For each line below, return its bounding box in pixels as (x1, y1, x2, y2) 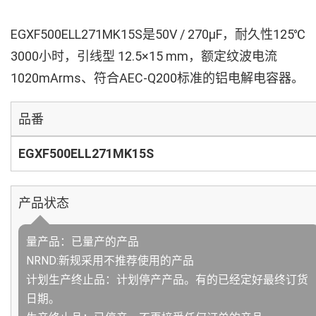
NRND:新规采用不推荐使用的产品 (26, 254, 194, 267)
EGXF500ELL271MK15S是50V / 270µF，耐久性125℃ (11, 27, 305, 42)
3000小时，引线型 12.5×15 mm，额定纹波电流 (11, 49, 277, 63)
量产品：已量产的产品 (26, 235, 139, 248)
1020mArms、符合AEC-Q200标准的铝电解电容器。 (11, 71, 304, 85)
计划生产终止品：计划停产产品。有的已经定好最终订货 (26, 273, 308, 286)
